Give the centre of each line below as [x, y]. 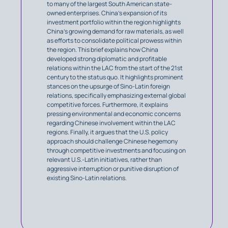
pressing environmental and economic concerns [114, 113]
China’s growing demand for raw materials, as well [115, 31]
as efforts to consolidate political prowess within [114, 40]
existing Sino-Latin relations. [87, 178]
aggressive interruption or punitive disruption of [113, 168]
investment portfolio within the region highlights [114, 22]
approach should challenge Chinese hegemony [112, 141]
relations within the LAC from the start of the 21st [115, 68]
